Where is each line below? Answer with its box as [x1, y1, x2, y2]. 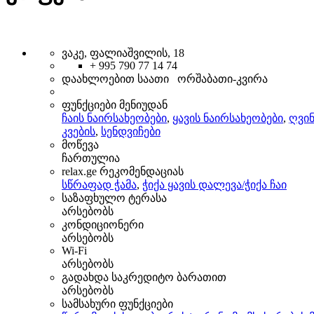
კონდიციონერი [62, 218, 144, 231]
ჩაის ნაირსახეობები [62, 111, 167, 124]
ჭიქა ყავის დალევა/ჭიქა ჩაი [142, 178, 287, 191]
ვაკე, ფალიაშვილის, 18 [62, 46, 184, 59]
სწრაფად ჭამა [62, 178, 137, 191]
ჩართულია [62, 151, 120, 164]
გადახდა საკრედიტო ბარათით [62, 271, 226, 283]
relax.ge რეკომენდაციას [62, 165, 184, 177]
